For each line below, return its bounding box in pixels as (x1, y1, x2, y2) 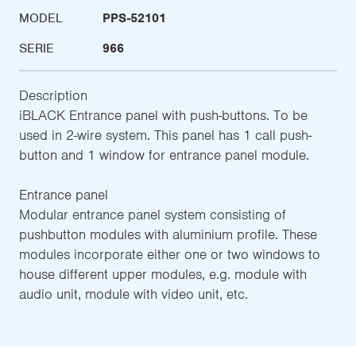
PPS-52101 (103, 10, 166, 26)
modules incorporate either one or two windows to (19, 245, 320, 263)
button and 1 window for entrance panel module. (19, 145, 309, 164)
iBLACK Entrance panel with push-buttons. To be (19, 106, 308, 124)
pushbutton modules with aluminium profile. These (19, 225, 317, 243)
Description (19, 86, 87, 104)
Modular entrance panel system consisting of (19, 205, 286, 223)
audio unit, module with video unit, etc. (19, 284, 248, 303)
